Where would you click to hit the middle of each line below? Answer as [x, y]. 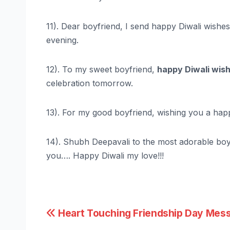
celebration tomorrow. [90, 83]
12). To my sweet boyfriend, [102, 70]
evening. [62, 40]
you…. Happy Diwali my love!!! [105, 156]
